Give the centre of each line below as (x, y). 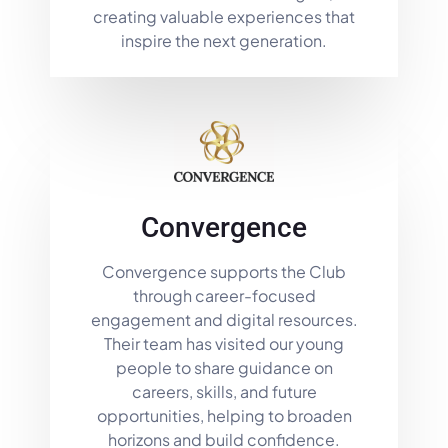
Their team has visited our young (224, 344)
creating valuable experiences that (224, 17)
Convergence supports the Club (224, 272)
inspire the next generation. (224, 41)
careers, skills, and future (224, 392)
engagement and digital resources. (224, 320)
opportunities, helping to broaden (224, 416)
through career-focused (224, 296)
